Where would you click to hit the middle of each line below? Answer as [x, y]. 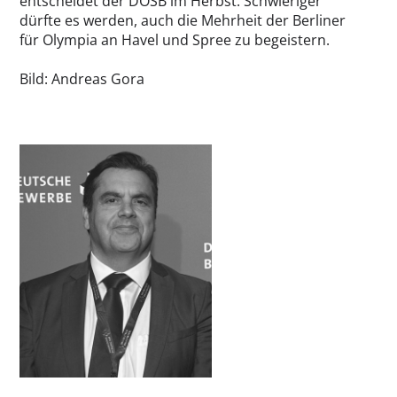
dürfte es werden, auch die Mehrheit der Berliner [183, 21]
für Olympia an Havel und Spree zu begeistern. [175, 40]
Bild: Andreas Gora [82, 79]
